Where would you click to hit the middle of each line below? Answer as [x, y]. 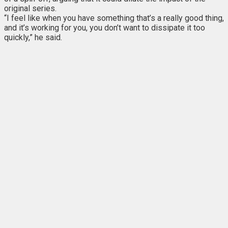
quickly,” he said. [34, 37]
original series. [30, 8]
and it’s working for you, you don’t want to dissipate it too [105, 27]
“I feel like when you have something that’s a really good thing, [114, 18]
